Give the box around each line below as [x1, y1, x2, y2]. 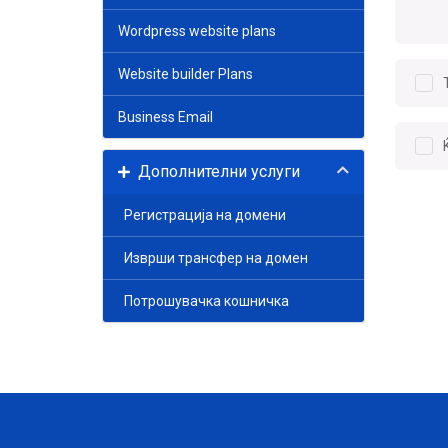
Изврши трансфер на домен [118, 250, 308, 266]
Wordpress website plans [118, 23, 276, 39]
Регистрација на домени [118, 207, 286, 223]
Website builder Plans [118, 66, 253, 82]
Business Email [118, 109, 213, 125]
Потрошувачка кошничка [118, 293, 289, 309]
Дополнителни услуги [130, 162, 300, 181]
